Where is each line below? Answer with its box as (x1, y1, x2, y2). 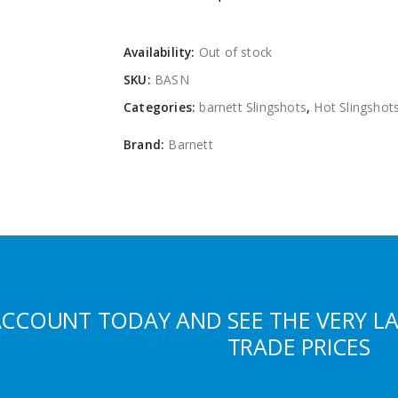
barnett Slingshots (199, 99, 307, 116)
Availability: (123, 44, 199, 61)
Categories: (123, 99, 200, 116)
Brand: (123, 136, 169, 154)
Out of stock (198, 44, 273, 61)
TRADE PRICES (227, 330, 370, 362)
